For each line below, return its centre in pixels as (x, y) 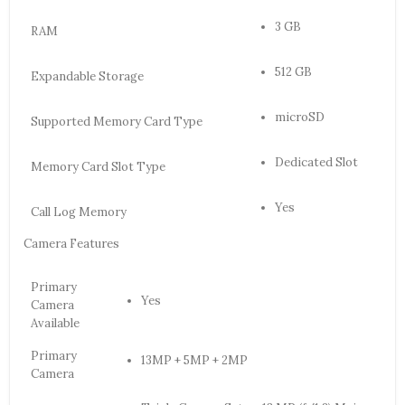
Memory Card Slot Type (98, 167)
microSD (300, 118)
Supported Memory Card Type (117, 122)
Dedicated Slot (316, 163)
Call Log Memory (79, 212)
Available (55, 324)
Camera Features (71, 244)
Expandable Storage (87, 77)
